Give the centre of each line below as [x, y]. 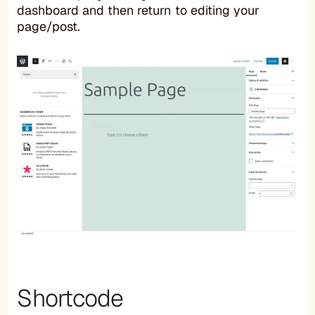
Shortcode [70, 298]
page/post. [49, 26]
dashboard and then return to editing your [138, 10]
